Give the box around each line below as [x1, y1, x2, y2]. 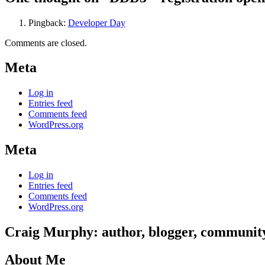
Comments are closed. [5, 37, 87, 48]
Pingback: [28, 17, 68, 28]
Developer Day [68, 17, 125, 28]
